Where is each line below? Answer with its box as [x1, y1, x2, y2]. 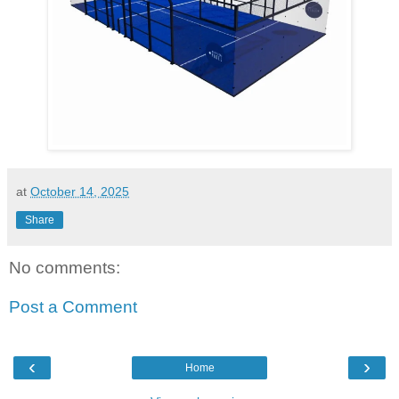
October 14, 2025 [30, 184, 129, 199]
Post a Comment [9, 297, 137, 316]
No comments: [9, 258, 120, 278]
